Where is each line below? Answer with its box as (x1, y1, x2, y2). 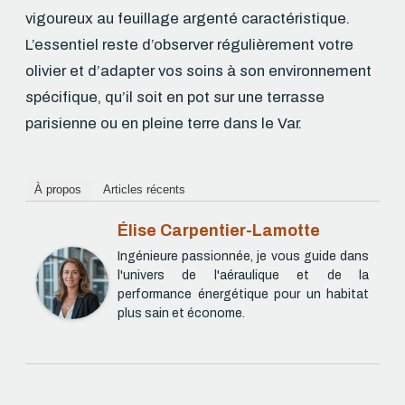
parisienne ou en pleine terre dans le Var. (25, 115, 302, 133)
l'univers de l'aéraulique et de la (118, 268, 369, 283)
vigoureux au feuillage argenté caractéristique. (25, 10, 350, 28)
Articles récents (103, 183, 185, 197)
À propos (34, 183, 81, 197)
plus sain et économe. (118, 306, 245, 321)
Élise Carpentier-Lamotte (118, 221, 320, 240)
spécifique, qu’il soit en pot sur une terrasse (25, 89, 325, 107)
